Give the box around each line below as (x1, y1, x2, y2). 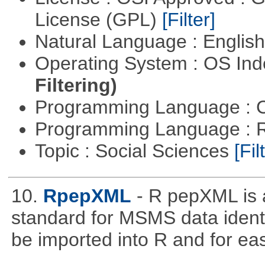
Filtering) (34, 74, 117, 96)
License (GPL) (34, 8, 162, 30)
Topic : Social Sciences (34, 140, 234, 161)
